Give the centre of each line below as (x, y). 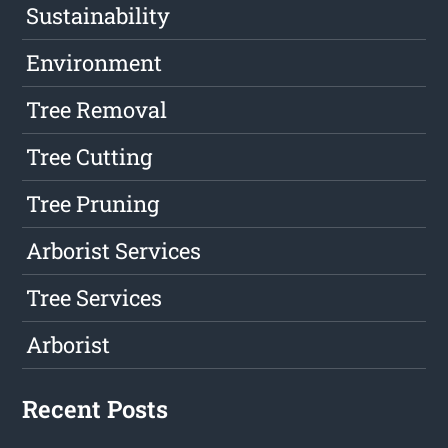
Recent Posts (95, 409)
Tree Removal (97, 110)
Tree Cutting (89, 157)
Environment (94, 63)
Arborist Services (114, 251)
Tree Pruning (93, 204)
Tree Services (94, 298)
